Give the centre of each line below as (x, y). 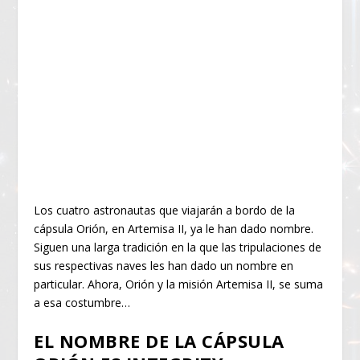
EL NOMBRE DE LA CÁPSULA (159, 340)
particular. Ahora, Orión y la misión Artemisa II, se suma (179, 284)
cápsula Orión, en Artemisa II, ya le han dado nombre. (174, 228)
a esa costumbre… (82, 302)
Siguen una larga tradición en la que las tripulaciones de (178, 247)
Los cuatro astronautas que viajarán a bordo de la (165, 210)
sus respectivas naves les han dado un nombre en (164, 265)
